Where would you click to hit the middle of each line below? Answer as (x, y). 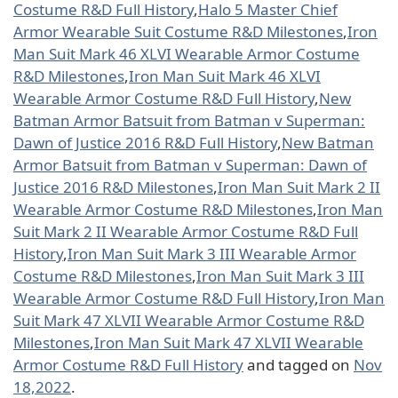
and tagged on (298, 364)
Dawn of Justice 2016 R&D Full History (145, 142)
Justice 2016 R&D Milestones (113, 187)
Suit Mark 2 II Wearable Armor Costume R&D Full (186, 231)
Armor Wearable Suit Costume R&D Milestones (178, 31)
